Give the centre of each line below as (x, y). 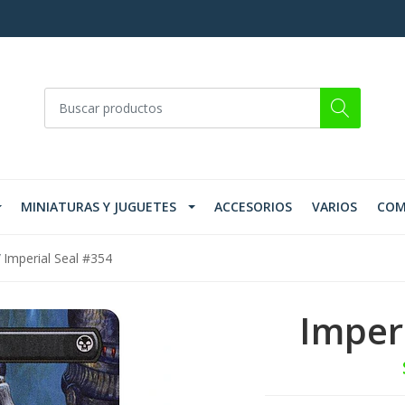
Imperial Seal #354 (57, 259)
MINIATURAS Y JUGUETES (99, 207)
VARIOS (334, 207)
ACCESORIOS (253, 207)
